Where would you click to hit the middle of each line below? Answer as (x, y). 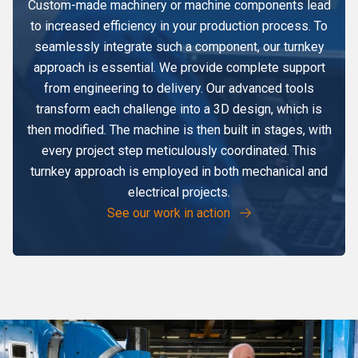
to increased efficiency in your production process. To (179, 26)
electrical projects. (179, 192)
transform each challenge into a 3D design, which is (179, 109)
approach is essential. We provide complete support (179, 67)
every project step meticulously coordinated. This (179, 150)
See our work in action (170, 213)
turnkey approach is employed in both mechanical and (179, 171)
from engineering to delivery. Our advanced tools (179, 88)
